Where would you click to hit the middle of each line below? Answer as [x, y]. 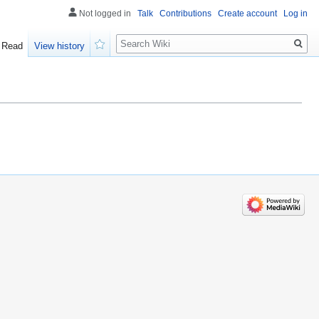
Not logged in [105, 14]
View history [60, 46]
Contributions [185, 14]
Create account [247, 14]
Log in [296, 14]
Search [139, 36]
